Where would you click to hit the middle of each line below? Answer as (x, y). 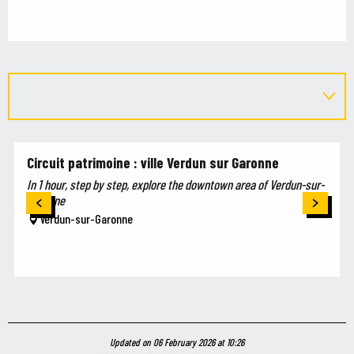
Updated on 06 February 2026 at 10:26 (177, 343)
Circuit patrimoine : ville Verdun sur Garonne (153, 163)
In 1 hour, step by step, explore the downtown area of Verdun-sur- (175, 185)
